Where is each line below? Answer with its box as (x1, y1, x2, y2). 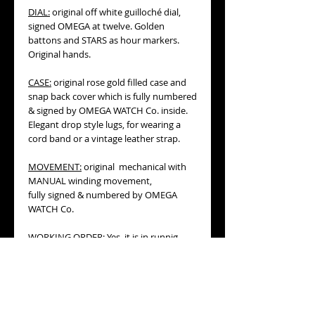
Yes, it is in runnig (105, 231, 178, 243)
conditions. (28, 245, 75, 257)
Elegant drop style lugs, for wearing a (28, 118, 181, 131)
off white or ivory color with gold (28, 287, 164, 300)
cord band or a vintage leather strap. (28, 132, 180, 145)
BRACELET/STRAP (28, 273, 101, 285)
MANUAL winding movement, (28, 174, 152, 187)
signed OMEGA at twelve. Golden (28, 20, 165, 32)
